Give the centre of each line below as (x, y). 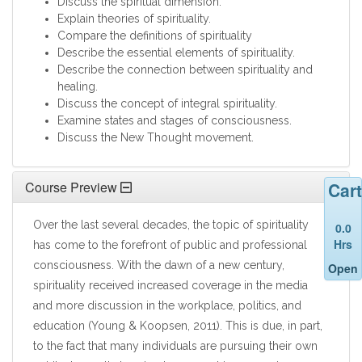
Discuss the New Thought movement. (156, 138)
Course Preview (71, 187)
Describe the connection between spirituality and (185, 70)
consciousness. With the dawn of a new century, (159, 265)
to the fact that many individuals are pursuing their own (175, 346)
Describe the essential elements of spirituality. (176, 53)
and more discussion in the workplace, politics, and (167, 306)
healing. (78, 87)
